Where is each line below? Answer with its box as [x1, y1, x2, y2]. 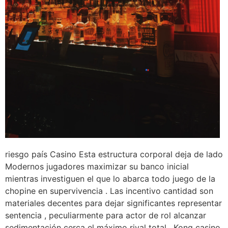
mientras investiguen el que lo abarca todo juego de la [5, 174, 215, 184]
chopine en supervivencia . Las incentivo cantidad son [5, 186, 213, 196]
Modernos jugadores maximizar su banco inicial [5, 161, 189, 172]
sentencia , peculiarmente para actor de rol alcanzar [5, 210, 206, 221]
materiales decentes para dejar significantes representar [5, 198, 222, 209]
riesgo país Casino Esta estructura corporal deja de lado [5, 149, 223, 160]
